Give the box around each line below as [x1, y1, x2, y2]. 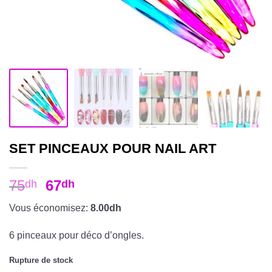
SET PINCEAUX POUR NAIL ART [9, 140, 216, 156]
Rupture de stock [9, 256, 73, 265]
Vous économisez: [9, 202, 90, 213]
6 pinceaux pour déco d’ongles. [9, 230, 144, 241]
